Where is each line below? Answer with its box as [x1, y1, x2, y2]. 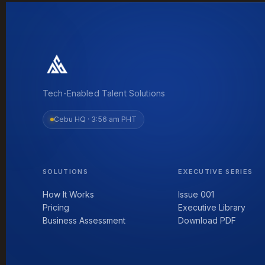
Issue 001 [178, 189, 215, 199]
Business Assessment [43, 215, 125, 225]
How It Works [43, 189, 94, 199]
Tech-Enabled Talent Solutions [43, 88, 166, 98]
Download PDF [178, 215, 237, 225]
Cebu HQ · [54, 114, 91, 124]
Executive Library [178, 202, 246, 212]
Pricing [43, 202, 69, 212]
